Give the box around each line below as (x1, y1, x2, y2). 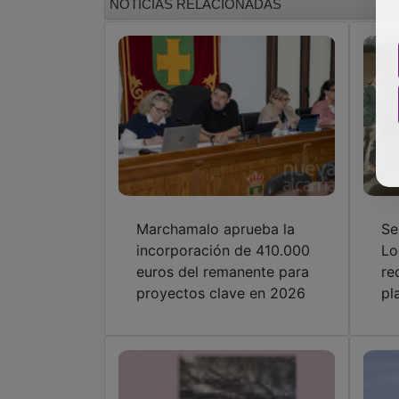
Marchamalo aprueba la (136, 219, 295, 238)
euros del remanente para (136, 262, 309, 281)
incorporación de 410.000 (136, 240, 310, 259)
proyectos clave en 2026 (136, 283, 305, 302)
